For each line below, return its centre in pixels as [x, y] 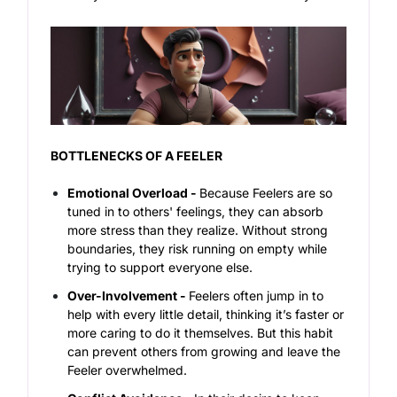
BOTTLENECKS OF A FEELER [137, 156]
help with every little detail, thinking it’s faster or [206, 315]
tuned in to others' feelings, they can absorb [196, 212]
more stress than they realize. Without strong [198, 230]
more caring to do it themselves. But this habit [201, 333]
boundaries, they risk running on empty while [198, 249]
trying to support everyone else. [162, 268]
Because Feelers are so [266, 193]
